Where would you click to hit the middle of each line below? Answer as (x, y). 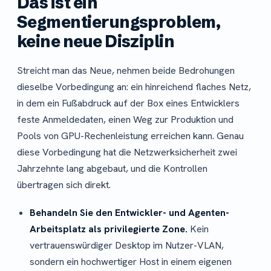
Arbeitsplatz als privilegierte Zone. (108, 229)
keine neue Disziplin (96, 41)
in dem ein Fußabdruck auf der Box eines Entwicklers (128, 103)
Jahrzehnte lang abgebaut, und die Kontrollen (112, 169)
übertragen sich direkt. (64, 185)
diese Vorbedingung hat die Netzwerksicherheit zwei (127, 152)
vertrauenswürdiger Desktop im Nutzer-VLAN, (126, 245)
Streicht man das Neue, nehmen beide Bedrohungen (126, 71)
